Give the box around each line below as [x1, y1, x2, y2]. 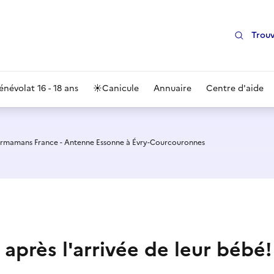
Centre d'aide [206, 82, 264, 95]
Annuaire [154, 82, 191, 95]
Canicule [102, 82, 139, 95]
